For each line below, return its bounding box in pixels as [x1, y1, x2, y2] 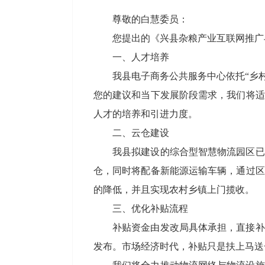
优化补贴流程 [131, 203, 188, 214]
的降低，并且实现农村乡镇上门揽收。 [93, 185, 254, 195]
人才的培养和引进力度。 [93, 109, 198, 119]
